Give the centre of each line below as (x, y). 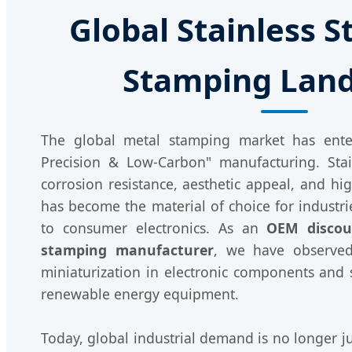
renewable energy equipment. (140, 294)
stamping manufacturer (127, 250)
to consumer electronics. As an (154, 228)
